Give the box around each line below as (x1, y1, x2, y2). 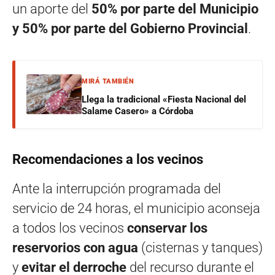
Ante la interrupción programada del (12, 180, 221, 196)
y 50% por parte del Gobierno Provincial (12, 20, 248, 36)
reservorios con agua (12, 239, 138, 255)
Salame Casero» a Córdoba (82, 105, 193, 117)
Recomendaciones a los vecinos (12, 151, 203, 167)
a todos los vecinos (12, 220, 127, 236)
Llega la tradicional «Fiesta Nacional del (82, 93, 246, 105)
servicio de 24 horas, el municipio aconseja (12, 200, 260, 216)
